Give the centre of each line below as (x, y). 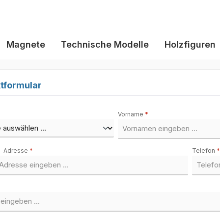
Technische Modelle (105, 44)
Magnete (26, 44)
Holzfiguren (190, 44)
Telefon (204, 151)
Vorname (131, 114)
